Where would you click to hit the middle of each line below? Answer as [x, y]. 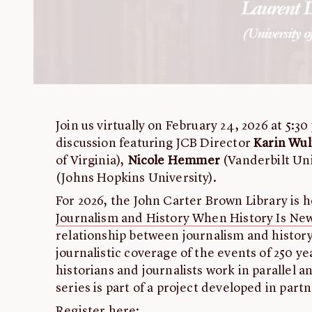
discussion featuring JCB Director [155, 144]
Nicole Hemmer [173, 161]
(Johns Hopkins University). [136, 179]
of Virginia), [92, 161]
